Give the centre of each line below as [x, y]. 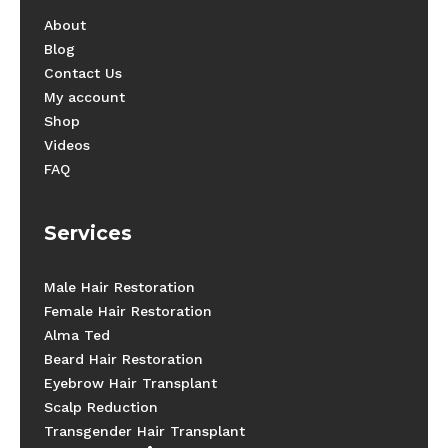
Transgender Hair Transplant [145, 431]
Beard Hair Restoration [124, 359]
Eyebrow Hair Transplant [131, 383]
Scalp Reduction [101, 407]
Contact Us [83, 73]
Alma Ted [77, 335]
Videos [67, 145]
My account [85, 97]
